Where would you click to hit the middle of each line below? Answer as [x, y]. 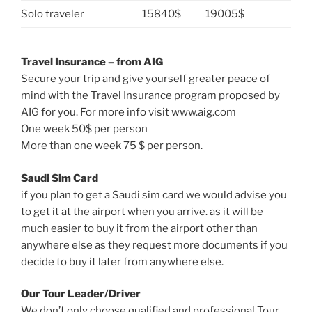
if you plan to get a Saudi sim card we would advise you [154, 195]
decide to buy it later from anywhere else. [122, 262]
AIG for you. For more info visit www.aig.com [128, 112]
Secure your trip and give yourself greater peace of [146, 79]
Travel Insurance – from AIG [92, 62]
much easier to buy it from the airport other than [139, 228]
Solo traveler [53, 14]
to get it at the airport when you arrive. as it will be [142, 211]
